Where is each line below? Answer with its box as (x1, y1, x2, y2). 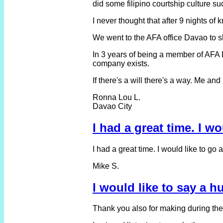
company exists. (93, 59, 149, 68)
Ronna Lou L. (93, 93, 140, 102)
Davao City (93, 102, 132, 111)
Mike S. (93, 161, 119, 170)
